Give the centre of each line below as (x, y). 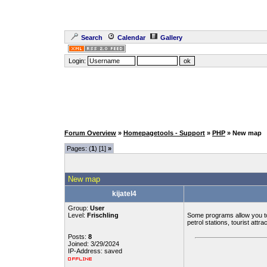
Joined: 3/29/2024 (94, 244)
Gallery (171, 38)
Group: (79, 208)
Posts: (78, 237)
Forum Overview (90, 133)
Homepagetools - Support (164, 133)
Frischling (103, 215)
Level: (77, 215)
